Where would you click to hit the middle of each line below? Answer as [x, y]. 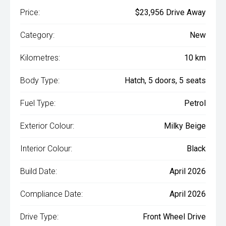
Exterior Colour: [47, 126]
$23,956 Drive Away [171, 12]
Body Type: [40, 80]
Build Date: [39, 171]
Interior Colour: [46, 149]
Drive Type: [39, 217]
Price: [30, 12]
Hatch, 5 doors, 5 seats [165, 80]
